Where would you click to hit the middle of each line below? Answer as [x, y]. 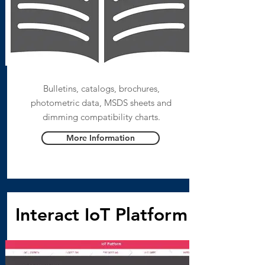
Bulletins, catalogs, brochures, [101, 88]
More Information [100, 138]
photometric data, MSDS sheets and [101, 103]
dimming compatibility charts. [101, 117]
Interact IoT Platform [101, 215]
